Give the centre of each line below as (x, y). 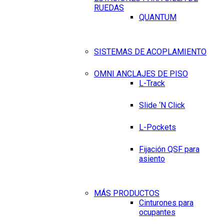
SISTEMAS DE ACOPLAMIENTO (150, 51)
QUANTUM (158, 17)
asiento (152, 158)
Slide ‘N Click (162, 105)
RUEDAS (109, 7)
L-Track (152, 83)
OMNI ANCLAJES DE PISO (141, 73)
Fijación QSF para (169, 149)
